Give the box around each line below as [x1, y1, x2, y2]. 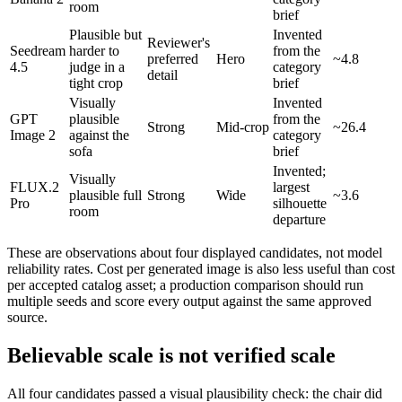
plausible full [69, 188, 142, 204]
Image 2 [10, 127, 56, 144]
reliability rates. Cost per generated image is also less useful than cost [7, 261, 395, 277]
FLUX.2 [10, 179, 59, 196]
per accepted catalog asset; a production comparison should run [7, 277, 363, 293]
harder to [69, 43, 119, 59]
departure [273, 212, 326, 228]
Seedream [10, 43, 66, 59]
